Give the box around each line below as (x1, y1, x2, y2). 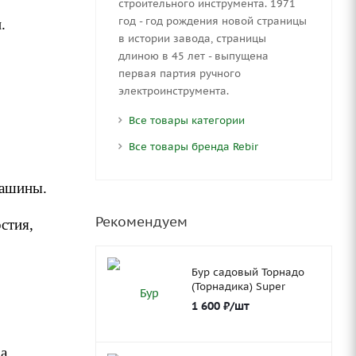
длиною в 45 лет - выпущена (118, 48, 269, 63)
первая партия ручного (118, 66, 241, 80)
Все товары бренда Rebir (128, 139, 258, 153)
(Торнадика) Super (191, 279, 285, 293)
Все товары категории (128, 113, 245, 127)
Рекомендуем (95, 212, 188, 230)
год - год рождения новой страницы (118, 14, 307, 28)
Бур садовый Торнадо (191, 265, 304, 279)
